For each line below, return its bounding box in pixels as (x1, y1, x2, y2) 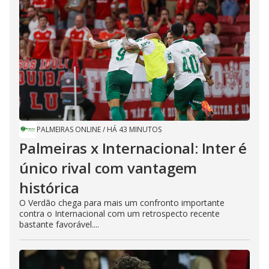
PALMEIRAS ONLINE (37, 124, 101, 134)
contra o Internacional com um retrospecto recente (19, 208, 220, 219)
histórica (19, 178, 80, 198)
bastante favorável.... (19, 219, 99, 230)
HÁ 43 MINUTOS (107, 124, 162, 134)
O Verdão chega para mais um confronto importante (19, 197, 225, 208)
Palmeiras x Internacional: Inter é (19, 138, 247, 158)
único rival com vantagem (19, 158, 198, 178)
